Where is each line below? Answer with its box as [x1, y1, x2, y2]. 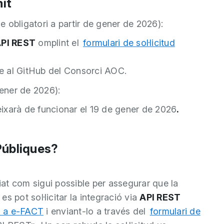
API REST [139, 191, 181, 202]
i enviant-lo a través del [43, 205, 148, 216]
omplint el [35, 37, 81, 48]
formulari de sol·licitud [83, 37, 175, 48]
